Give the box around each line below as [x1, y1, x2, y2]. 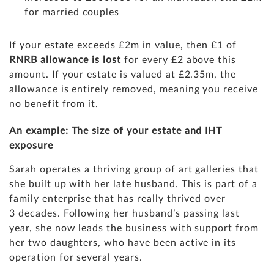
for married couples [24, 7, 120, 18]
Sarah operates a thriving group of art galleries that [9, 165, 259, 175]
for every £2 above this [121, 55, 237, 65]
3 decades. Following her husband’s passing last [9, 209, 240, 219]
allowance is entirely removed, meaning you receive [9, 84, 258, 95]
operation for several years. [9, 253, 143, 263]
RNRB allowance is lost [9, 55, 122, 65]
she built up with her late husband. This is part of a [9, 179, 257, 190]
